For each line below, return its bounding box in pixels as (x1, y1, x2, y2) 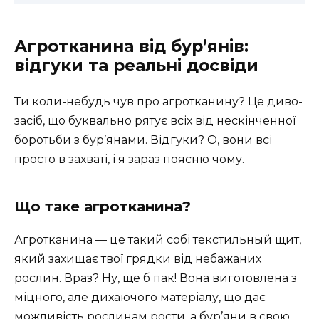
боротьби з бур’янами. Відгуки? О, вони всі (14, 133, 272, 147)
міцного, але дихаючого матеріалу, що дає (14, 291, 266, 305)
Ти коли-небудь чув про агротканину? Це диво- (14, 95, 303, 109)
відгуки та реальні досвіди (14, 56, 258, 76)
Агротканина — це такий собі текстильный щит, (14, 233, 301, 247)
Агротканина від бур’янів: (14, 36, 249, 57)
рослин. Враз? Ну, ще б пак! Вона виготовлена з (14, 271, 297, 286)
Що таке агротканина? (14, 198, 191, 216)
